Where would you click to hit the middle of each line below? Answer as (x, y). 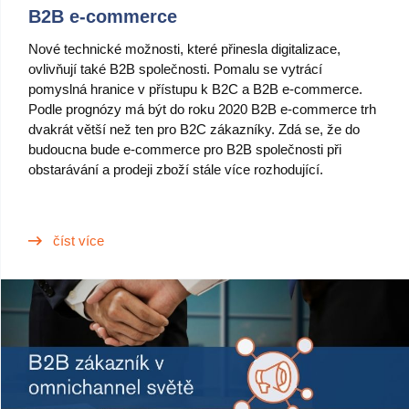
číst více (79, 241)
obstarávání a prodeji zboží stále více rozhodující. (176, 169)
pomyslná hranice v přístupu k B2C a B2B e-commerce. (195, 89)
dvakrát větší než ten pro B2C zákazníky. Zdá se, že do (194, 129)
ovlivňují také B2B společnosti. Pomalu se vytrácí (175, 69)
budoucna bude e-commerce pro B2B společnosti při (185, 149)
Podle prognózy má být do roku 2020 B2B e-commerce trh (202, 109)
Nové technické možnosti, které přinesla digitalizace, (184, 49)
